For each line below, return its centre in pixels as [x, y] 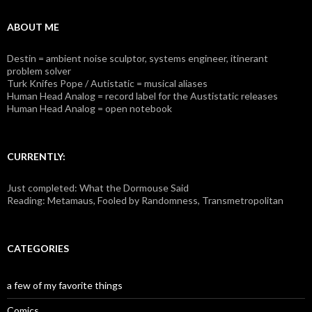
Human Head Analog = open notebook [89, 108]
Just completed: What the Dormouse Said [98, 188]
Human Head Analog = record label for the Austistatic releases [142, 96]
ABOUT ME [33, 27]
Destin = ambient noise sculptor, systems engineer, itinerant [138, 58]
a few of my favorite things [65, 285]
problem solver [39, 71]
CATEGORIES [38, 248]
